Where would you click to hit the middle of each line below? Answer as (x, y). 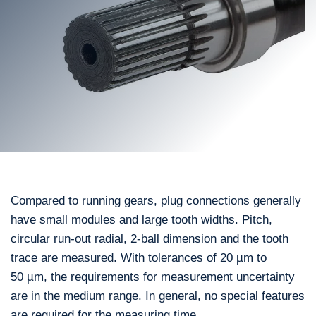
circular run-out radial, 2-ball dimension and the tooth (150, 238)
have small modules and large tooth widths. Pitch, (141, 219)
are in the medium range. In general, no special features (158, 296)
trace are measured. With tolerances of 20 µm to (139, 257)
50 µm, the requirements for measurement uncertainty (153, 276)
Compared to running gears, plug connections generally (156, 200)
